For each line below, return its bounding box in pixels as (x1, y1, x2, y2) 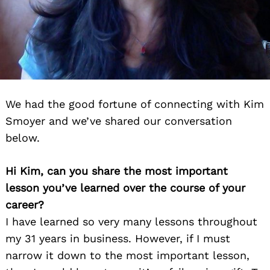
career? (5, 198, 44, 212)
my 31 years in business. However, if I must (5, 232, 230, 245)
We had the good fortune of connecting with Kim (5, 98, 264, 111)
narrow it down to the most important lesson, (5, 249, 250, 262)
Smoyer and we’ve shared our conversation (5, 115, 232, 128)
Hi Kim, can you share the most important (5, 165, 228, 178)
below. (5, 131, 40, 145)
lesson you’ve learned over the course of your (5, 181, 245, 195)
